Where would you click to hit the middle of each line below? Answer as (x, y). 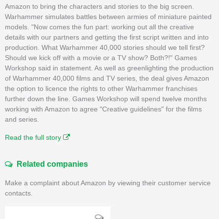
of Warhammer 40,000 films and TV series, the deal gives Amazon (107, 78)
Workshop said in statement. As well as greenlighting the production (109, 68)
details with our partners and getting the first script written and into (107, 37)
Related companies (50, 164)
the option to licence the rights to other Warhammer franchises (101, 88)
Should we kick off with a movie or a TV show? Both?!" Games (101, 57)
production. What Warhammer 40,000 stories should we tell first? (105, 47)
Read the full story (34, 137)
